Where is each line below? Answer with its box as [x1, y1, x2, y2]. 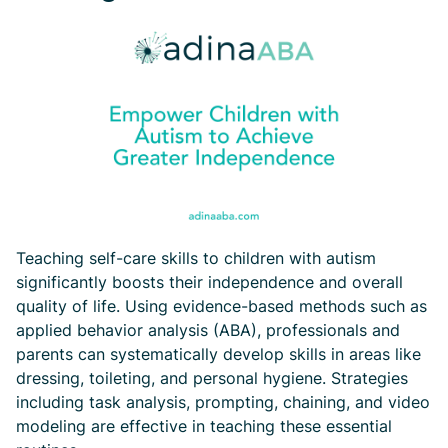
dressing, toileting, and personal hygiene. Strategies [16, 368, 408, 388]
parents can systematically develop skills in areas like [16, 344, 421, 364]
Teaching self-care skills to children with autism [16, 248, 376, 268]
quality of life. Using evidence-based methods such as [16, 296, 427, 316]
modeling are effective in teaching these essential [16, 416, 392, 436]
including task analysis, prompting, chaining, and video [16, 392, 430, 412]
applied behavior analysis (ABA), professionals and [16, 320, 400, 340]
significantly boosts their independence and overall [16, 272, 403, 292]
